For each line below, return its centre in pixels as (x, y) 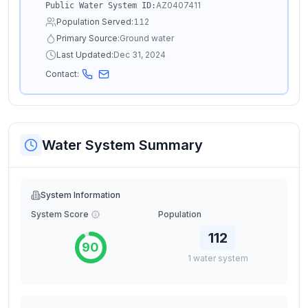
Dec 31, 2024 (140, 55)
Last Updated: (85, 55)
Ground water (147, 38)
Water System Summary (122, 145)
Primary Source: (88, 38)
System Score (60, 214)
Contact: (62, 74)
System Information (80, 195)
